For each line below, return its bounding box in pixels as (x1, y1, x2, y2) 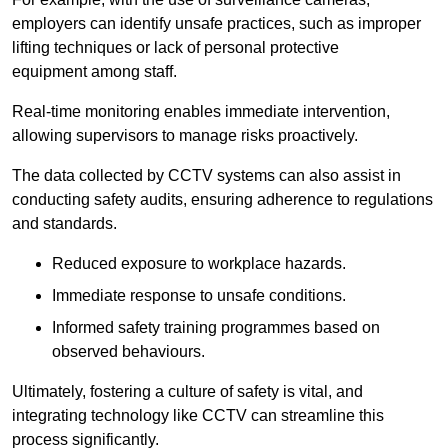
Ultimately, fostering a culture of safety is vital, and (12, 382, 363, 400)
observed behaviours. (52, 342, 205, 360)
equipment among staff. (12, 62, 177, 80)
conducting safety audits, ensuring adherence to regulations (12, 190, 433, 208)
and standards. (12, 214, 117, 232)
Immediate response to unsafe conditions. (52, 286, 346, 304)
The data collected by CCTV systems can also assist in (12, 166, 401, 184)
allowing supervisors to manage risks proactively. (12, 126, 358, 144)
